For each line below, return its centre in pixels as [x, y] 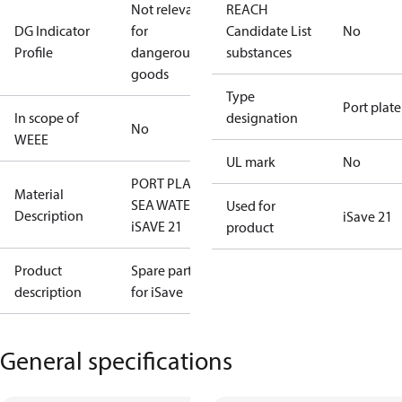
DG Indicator [52, 31]
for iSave [157, 292]
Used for [251, 205]
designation [262, 118]
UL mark [251, 162]
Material [39, 194]
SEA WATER [165, 205]
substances [259, 52]
